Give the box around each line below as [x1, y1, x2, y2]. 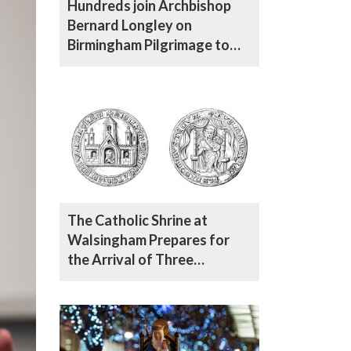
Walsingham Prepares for [67, 230, 230, 248]
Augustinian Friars [67, 270, 183, 288]
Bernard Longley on [67, 16, 192, 34]
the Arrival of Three [67, 250, 194, 268]
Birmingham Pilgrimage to [67, 35, 230, 53]
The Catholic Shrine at [67, 211, 208, 229]
